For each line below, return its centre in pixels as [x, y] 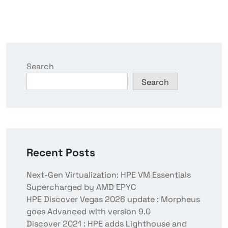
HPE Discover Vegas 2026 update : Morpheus [113, 199]
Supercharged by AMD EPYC [81, 187]
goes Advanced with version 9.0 [89, 212]
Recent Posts [61, 153]
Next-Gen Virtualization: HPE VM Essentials [109, 175]
